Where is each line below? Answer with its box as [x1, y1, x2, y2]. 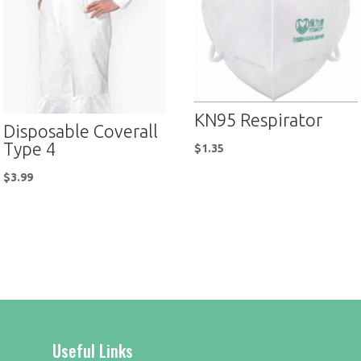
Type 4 [3, 139, 56, 159]
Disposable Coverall [3, 121, 159, 141]
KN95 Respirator [194, 109, 323, 130]
